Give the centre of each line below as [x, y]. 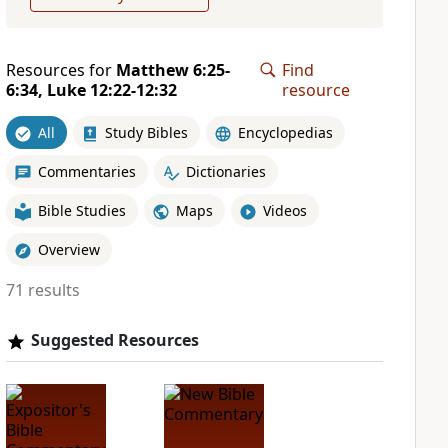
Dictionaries [225, 171]
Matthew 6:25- [172, 70]
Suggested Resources [114, 340]
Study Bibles [146, 132]
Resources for [60, 70]
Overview [68, 249]
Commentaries [86, 171]
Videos [284, 210]
